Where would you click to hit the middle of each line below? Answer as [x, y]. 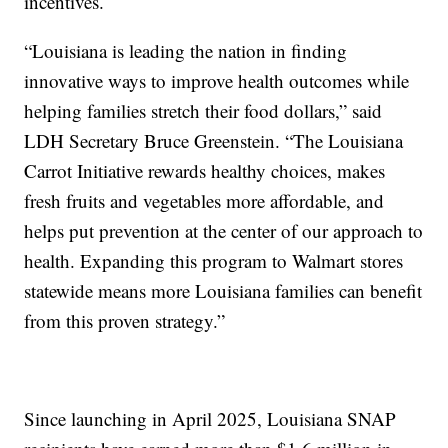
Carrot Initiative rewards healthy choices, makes [205, 170]
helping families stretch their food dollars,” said [203, 110]
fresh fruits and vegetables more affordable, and [204, 200]
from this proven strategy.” [125, 320]
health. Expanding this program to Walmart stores [214, 260]
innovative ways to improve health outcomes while [217, 80]
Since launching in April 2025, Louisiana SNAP [210, 418]
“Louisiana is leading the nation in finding [186, 50]
